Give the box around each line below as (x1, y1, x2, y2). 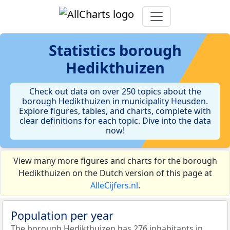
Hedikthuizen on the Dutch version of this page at (18, 167, 212, 179)
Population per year (11, 208, 113, 223)
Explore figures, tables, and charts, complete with (19, 105, 211, 117)
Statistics (48, 40, 119, 60)
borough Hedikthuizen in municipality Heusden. (22, 95, 208, 107)
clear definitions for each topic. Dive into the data (19, 115, 211, 126)
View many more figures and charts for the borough (13, 155, 217, 166)
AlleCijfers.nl (90, 180, 138, 191)
